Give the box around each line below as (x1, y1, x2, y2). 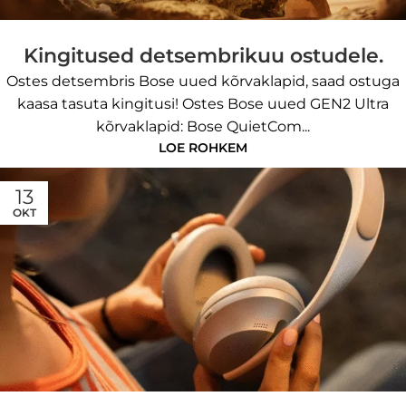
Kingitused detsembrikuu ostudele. (23, 43, 383, 69)
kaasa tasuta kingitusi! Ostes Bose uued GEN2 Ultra (17, 95, 389, 113)
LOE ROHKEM (159, 140, 247, 157)
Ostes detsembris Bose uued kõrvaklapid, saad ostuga (6, 72, 400, 91)
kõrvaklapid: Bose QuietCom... (96, 118, 310, 136)
